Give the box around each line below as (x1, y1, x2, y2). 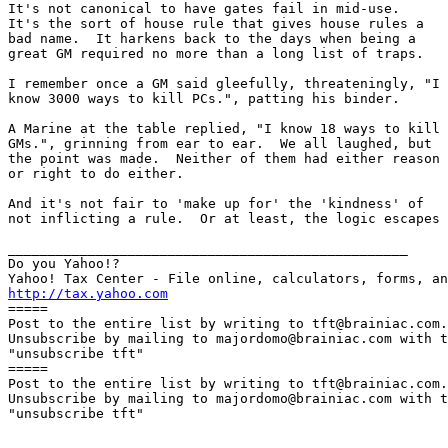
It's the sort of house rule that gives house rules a (8, 15, 424, 31)
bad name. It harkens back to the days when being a (8, 30, 416, 46)
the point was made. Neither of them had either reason (8, 150, 440, 166)
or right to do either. (8, 165, 184, 181)
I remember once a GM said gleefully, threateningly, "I (8, 75, 440, 91)
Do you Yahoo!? (8, 255, 120, 271)
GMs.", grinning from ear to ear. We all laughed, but (8, 135, 432, 151)
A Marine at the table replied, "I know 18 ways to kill (8, 120, 440, 136)
